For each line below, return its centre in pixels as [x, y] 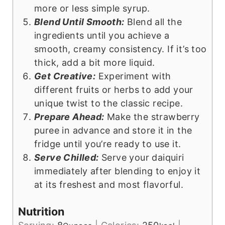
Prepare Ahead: [69, 117]
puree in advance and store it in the [113, 131]
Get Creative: [65, 76]
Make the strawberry [152, 117]
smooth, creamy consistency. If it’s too [120, 49]
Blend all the [153, 22]
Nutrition [41, 211]
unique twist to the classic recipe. [108, 103]
